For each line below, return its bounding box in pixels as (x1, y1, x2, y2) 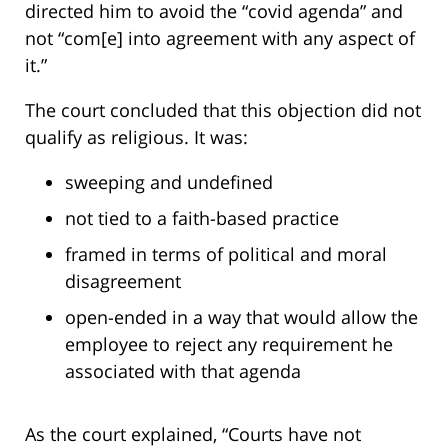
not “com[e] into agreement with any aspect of (25, 26, 415, 51)
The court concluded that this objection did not (25, 98, 421, 123)
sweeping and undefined (65, 170, 273, 195)
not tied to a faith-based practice (65, 206, 339, 231)
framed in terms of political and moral (65, 242, 387, 267)
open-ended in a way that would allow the (65, 305, 418, 330)
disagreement (65, 269, 181, 294)
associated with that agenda (65, 359, 301, 384)
